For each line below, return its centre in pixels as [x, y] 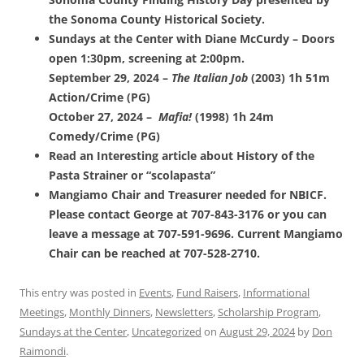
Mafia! [175, 117]
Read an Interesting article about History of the [182, 156]
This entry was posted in [79, 293]
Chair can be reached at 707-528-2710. [154, 253]
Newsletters [184, 312]
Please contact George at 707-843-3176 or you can [188, 214]
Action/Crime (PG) [100, 97]
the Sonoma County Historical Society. [157, 19]
